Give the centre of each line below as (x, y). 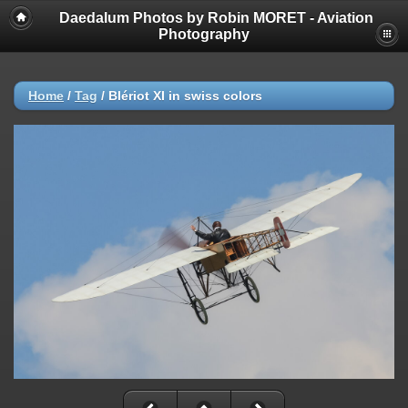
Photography (204, 34)
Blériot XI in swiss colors (185, 96)
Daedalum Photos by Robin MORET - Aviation (216, 18)
